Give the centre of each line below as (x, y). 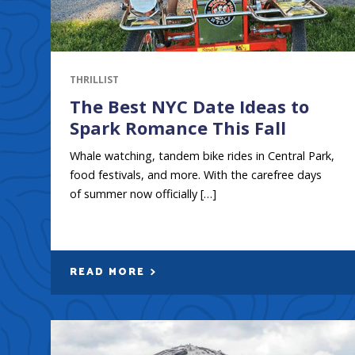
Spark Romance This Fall (178, 127)
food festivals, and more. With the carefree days (196, 174)
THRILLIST (94, 79)
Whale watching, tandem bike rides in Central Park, (202, 155)
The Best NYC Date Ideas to (189, 106)
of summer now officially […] (143, 193)
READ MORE (109, 272)
